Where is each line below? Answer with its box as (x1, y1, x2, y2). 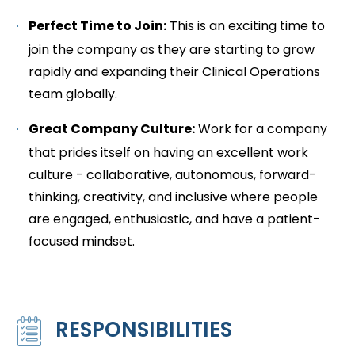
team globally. (29, 85, 118, 103)
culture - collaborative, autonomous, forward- (29, 166, 317, 184)
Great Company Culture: (29, 120, 196, 138)
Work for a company (195, 120, 328, 138)
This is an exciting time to (166, 17, 326, 35)
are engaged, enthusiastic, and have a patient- (29, 210, 321, 228)
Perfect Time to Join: (29, 17, 167, 35)
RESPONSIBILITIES (55, 315, 233, 344)
